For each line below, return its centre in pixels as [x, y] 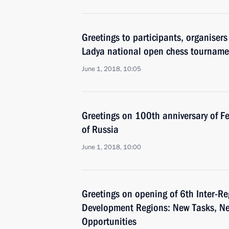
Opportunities [109, 221]
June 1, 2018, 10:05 [111, 69]
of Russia [100, 129]
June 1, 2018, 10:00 [111, 147]
